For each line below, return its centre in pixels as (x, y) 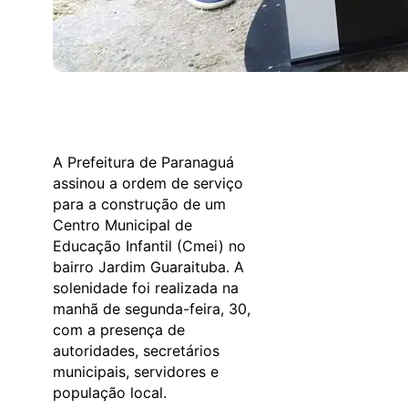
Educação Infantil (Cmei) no (149, 245)
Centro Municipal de (122, 224)
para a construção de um (139, 204)
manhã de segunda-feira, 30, (152, 308)
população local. (110, 392)
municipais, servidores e (136, 371)
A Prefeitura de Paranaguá (143, 162)
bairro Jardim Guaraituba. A (148, 266)
